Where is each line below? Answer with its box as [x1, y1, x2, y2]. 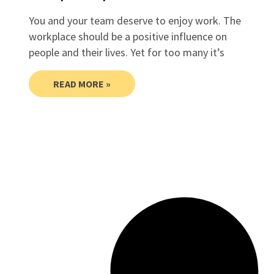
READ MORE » [53, 77, 111, 90]
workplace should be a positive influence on [28, 29, 227, 43]
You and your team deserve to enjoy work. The [28, 13, 241, 28]
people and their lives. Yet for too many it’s [28, 45, 224, 59]
